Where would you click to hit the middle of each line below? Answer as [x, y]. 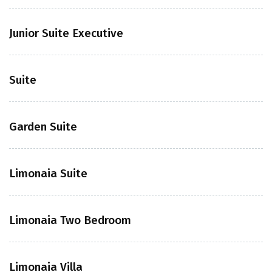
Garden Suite [43, 127]
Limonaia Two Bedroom [70, 220]
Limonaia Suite [48, 173]
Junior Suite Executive [66, 33]
